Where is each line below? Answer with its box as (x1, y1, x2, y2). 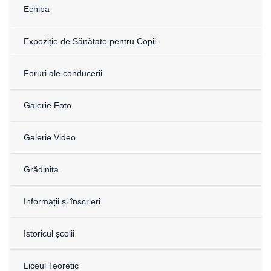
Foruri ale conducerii (24, 68, 102, 78)
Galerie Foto (24, 100, 71, 110)
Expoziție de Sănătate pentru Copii (24, 36, 156, 46)
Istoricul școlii (24, 229, 74, 238)
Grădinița (24, 165, 59, 174)
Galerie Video (24, 132, 76, 142)
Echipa (24, 4, 50, 14)
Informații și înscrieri (24, 197, 100, 206)
